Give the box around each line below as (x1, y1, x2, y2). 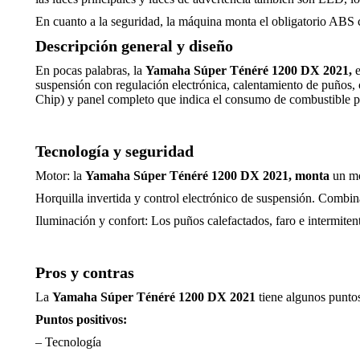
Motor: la (35, 169, 85, 182)
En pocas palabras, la (35, 63, 145, 77)
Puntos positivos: (35, 313, 127, 326)
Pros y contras (35, 264, 134, 281)
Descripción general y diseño (35, 37, 233, 55)
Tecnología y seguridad (35, 142, 194, 160)
